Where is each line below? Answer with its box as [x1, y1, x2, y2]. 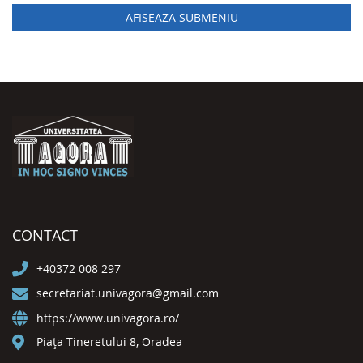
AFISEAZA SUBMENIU [125, 9, 238, 25]
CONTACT [12, 225, 78, 246]
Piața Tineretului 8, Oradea [33, 333, 182, 349]
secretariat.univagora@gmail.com [36, 285, 219, 301]
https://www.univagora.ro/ [36, 310, 179, 326]
